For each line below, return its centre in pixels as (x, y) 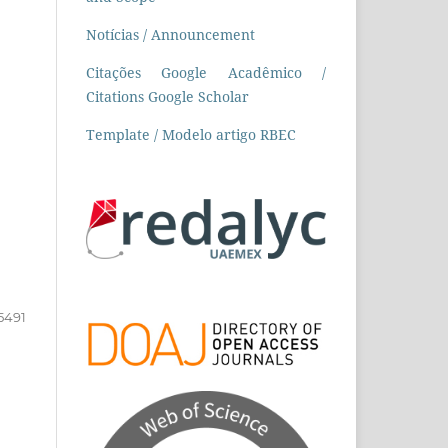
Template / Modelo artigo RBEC (191, 134)
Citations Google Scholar (167, 96)
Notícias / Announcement (170, 34)
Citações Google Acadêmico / (206, 72)
